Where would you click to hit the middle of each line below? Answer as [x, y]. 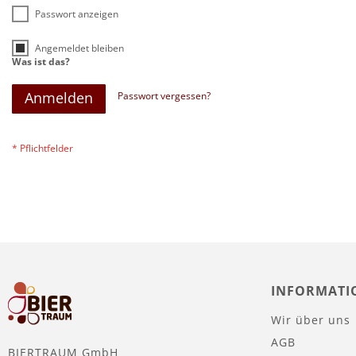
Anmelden [59, 98]
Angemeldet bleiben [79, 48]
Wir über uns [311, 320]
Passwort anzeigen [77, 14]
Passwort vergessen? [164, 96]
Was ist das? [41, 62]
